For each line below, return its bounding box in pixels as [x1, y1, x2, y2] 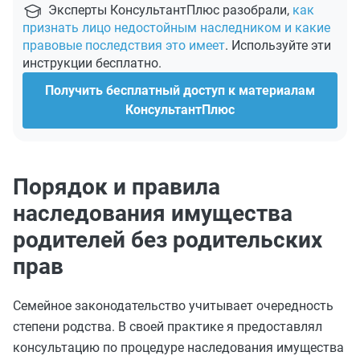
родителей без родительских [13, 227, 322, 253]
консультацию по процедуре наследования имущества [13, 340, 344, 355]
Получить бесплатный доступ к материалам [45, 83, 315, 98]
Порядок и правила [13, 174, 220, 200]
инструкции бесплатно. [22, 55, 162, 71]
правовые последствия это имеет [22, 38, 225, 53]
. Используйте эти [225, 38, 331, 53]
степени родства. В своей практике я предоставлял [13, 319, 322, 334]
